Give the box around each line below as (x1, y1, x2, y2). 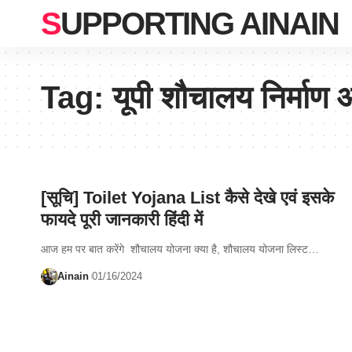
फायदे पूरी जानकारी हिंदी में (41, 210, 203, 229)
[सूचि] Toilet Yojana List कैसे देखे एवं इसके (41, 188, 334, 207)
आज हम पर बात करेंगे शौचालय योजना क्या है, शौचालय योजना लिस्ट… (41, 243, 319, 255)
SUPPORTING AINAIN (60, 6, 339, 41)
